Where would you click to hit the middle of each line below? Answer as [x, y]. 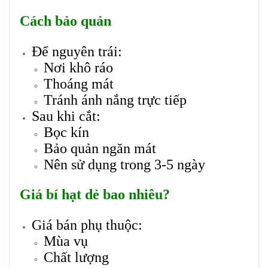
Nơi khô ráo [78, 68]
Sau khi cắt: [66, 116]
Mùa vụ [66, 241]
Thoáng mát [79, 84]
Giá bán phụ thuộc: [87, 225]
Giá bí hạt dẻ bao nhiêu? [95, 195]
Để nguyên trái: [77, 52]
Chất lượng [76, 258]
